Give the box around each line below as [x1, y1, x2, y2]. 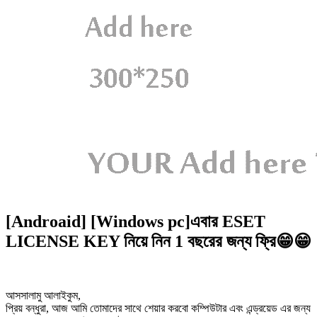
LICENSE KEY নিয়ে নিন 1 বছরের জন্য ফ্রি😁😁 [6, 231, 311, 250]
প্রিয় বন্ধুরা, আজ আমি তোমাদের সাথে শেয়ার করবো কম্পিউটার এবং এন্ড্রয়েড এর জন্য [6, 301, 311, 314]
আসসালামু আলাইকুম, [6, 289, 81, 301]
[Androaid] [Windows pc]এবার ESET [6, 212, 265, 231]
